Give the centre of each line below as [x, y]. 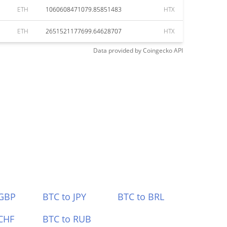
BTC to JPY [64, 197]
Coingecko [158, 50]
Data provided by [117, 50]
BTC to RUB [67, 219]
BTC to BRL [141, 197]
